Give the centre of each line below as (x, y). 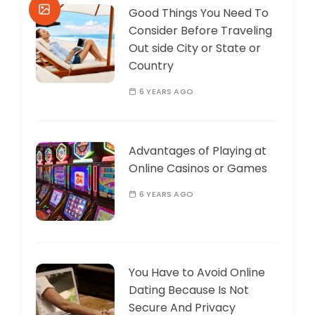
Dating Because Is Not (189, 290)
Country (151, 65)
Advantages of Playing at (198, 150)
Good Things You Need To (199, 13)
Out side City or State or (195, 48)
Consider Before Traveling (200, 30)
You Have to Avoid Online (197, 272)
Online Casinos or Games (198, 168)
